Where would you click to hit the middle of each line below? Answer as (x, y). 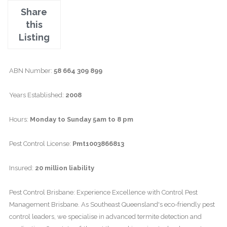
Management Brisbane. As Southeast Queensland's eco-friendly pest (112, 204)
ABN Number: (31, 71)
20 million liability (65, 168)
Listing (34, 37)
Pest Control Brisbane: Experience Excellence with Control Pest (103, 192)
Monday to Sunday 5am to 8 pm (82, 119)
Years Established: (37, 95)
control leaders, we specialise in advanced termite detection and (105, 217)
